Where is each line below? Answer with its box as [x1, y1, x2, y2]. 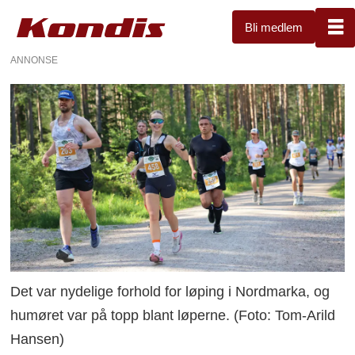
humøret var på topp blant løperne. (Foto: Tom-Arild [10, 307, 336, 324]
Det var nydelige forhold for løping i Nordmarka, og [10, 284, 330, 300]
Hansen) [10, 331, 65, 348]
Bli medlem [245, 20, 303, 34]
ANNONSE [10, 54, 59, 66]
